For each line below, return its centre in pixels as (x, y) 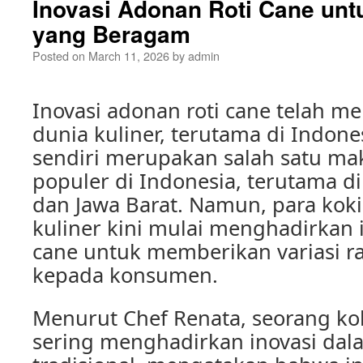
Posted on (59, 56)
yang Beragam (111, 34)
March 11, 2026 (129, 56)
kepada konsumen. (125, 275)
